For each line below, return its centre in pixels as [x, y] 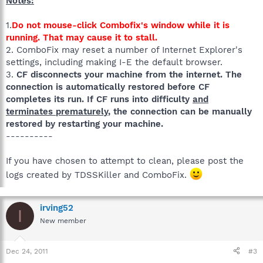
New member [63, 221]
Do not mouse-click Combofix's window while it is [121, 26]
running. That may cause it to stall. [82, 38]
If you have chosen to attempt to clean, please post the [125, 161]
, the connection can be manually [180, 112]
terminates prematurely [57, 112]
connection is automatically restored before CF [108, 87]
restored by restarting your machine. [85, 124]
